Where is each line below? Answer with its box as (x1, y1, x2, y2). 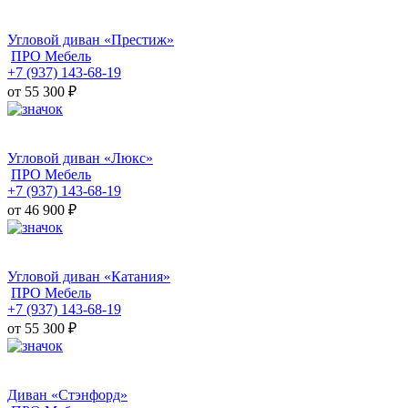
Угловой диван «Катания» (7, 269, 170, 285)
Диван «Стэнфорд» (7, 387, 127, 403)
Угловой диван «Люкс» (7, 150, 153, 167)
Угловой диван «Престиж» (7, 32, 174, 48)
